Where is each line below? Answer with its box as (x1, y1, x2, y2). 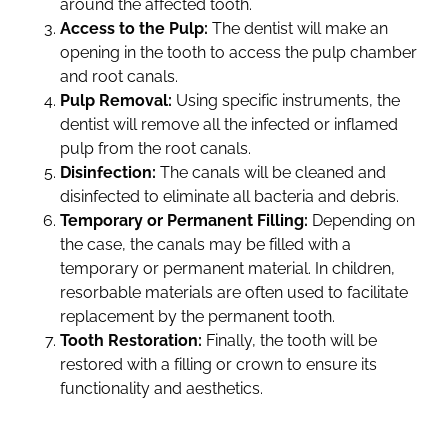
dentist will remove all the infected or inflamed (60, 115, 398, 135)
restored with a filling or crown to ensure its (60, 355, 377, 375)
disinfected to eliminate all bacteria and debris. (60, 187, 399, 207)
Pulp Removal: (60, 91, 172, 111)
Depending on (308, 211, 415, 231)
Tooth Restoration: (60, 331, 202, 351)
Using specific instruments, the (172, 91, 400, 111)
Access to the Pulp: (60, 19, 208, 39)
